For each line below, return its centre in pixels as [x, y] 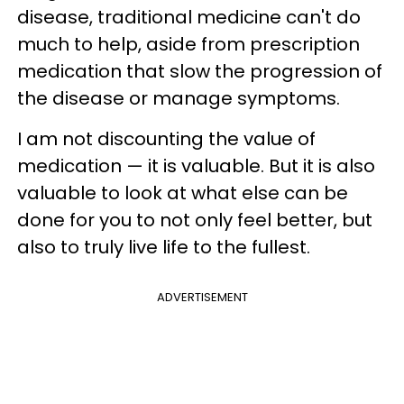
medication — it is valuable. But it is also [196, 165]
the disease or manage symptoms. [179, 98]
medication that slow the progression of [200, 71]
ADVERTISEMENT [202, 297]
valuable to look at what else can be [183, 193]
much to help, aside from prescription [188, 44]
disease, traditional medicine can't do [189, 17]
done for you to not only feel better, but [195, 220]
